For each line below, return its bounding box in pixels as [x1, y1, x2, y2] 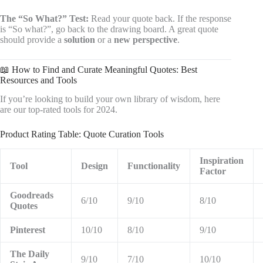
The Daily [10, 249, 49, 259]
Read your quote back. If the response [89, 13, 231, 23]
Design [81, 161, 108, 171]
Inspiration [200, 156, 244, 166]
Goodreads [10, 190, 53, 201]
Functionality [127, 161, 180, 171]
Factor [200, 166, 226, 177]
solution [64, 34, 95, 45]
